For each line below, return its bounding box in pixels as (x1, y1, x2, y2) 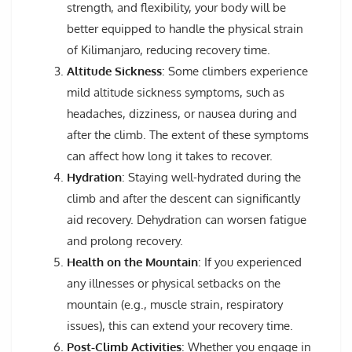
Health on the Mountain (67, 254, 198, 269)
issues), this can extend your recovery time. (67, 317, 293, 333)
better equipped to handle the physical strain (67, 20, 303, 36)
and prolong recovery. (67, 233, 183, 248)
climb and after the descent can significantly (67, 190, 300, 206)
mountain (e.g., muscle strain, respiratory (67, 296, 283, 312)
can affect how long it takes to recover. (67, 148, 273, 163)
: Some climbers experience (162, 63, 308, 79)
